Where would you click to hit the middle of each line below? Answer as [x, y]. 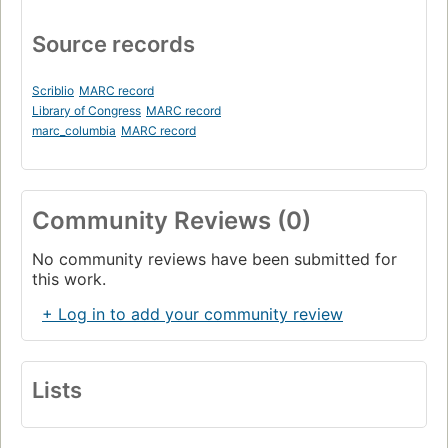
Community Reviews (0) [171, 221]
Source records [113, 44]
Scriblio [53, 91]
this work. [69, 279]
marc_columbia [74, 131]
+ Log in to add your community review [192, 314]
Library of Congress [86, 111]
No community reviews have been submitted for [214, 259]
